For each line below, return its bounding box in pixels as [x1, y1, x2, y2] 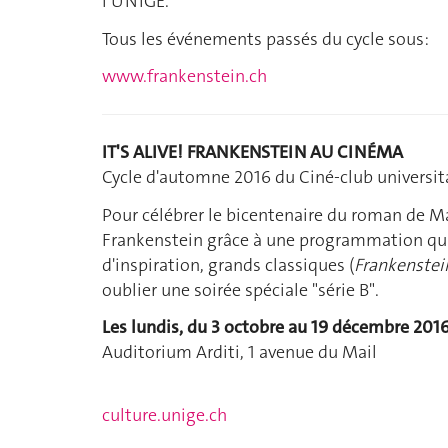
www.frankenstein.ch [102, 64, 267, 89]
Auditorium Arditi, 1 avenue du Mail [102, 340, 377, 365]
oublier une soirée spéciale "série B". [102, 277, 379, 302]
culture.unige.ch [102, 402, 227, 427]
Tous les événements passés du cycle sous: [102, 26, 433, 51]
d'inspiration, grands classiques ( [102, 252, 354, 277]
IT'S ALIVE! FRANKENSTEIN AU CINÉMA [102, 140, 403, 165]
